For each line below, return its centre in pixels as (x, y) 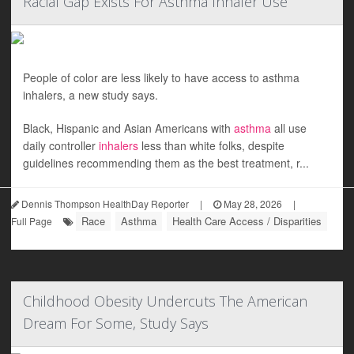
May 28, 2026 (252, 203)
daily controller (61, 145)
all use (289, 128)
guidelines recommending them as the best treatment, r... (166, 163)
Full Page (32, 221)
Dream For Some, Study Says (116, 323)
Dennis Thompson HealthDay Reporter (104, 203)
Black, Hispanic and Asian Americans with (128, 128)
